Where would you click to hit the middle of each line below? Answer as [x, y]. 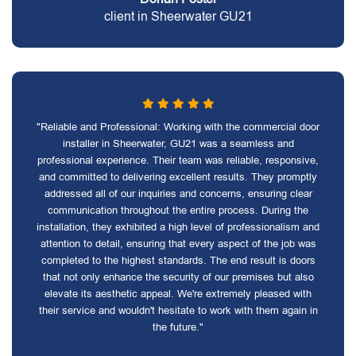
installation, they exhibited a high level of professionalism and [178, 227]
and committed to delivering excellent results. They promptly [178, 177]
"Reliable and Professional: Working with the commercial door [178, 127]
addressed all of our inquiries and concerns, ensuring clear [178, 193]
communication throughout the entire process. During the [178, 210]
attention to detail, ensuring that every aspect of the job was [178, 244]
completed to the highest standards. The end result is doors [178, 260]
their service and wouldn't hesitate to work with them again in [178, 310]
